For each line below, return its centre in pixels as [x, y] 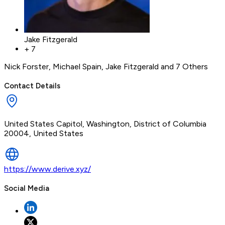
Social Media [27, 188]
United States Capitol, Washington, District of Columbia [105, 124]
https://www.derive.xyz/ [47, 169]
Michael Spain [77, 66]
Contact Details [32, 86]
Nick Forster [26, 66]
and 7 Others [183, 66]
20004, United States [44, 133]
